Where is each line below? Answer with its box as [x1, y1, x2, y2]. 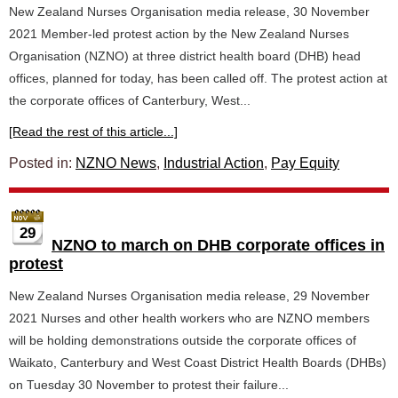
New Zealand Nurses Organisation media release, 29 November [9, 289, 370, 303]
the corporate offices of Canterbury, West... [9, 93, 251, 107]
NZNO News [76, 155, 156, 171]
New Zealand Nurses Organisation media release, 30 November [9, 4, 370, 19]
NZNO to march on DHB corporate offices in [52, 236, 385, 254]
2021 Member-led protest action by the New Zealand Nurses [9, 27, 349, 41]
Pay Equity [271, 155, 339, 171]
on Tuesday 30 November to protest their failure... [9, 378, 289, 392]
